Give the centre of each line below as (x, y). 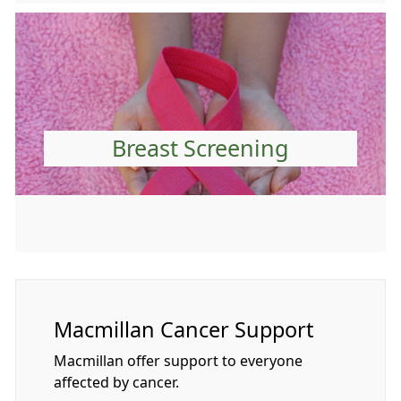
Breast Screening (200, 149)
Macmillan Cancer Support (183, 330)
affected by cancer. (116, 382)
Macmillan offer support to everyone (178, 361)
